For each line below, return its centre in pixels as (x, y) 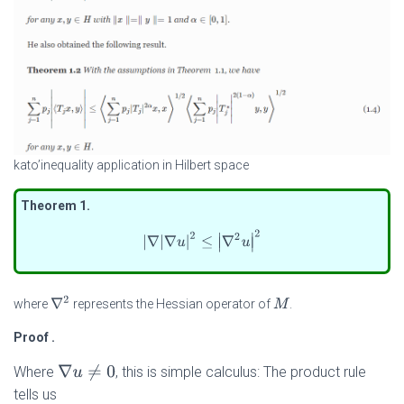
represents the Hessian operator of (172, 304)
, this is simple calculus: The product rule (240, 372)
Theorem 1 (54, 206)
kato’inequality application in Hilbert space (131, 165)
